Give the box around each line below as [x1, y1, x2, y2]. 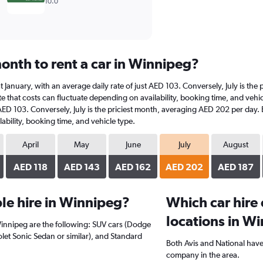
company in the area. [166, 250, 240, 259]
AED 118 [14, 161, 48, 172]
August [222, 140, 248, 149]
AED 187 [217, 161, 254, 172]
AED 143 [63, 161, 100, 172]
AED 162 [115, 161, 151, 172]
